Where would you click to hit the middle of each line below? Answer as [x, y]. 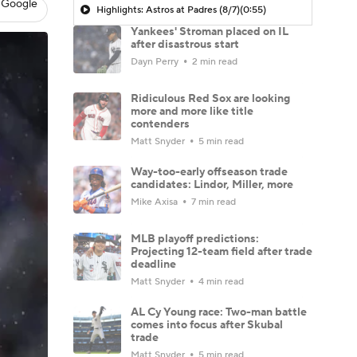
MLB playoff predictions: [195, 239]
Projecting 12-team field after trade [222, 251]
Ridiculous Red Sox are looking [210, 98]
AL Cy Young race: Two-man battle [219, 312]
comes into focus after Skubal [207, 325]
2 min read [214, 61]
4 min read [220, 281]
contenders [160, 124]
